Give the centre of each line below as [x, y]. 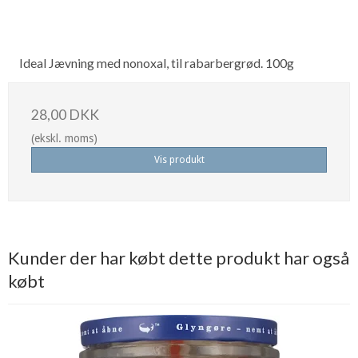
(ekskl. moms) [64, 138]
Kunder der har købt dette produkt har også [179, 257]
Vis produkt [179, 159]
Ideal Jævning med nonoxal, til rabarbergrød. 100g [157, 62]
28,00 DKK [65, 114]
